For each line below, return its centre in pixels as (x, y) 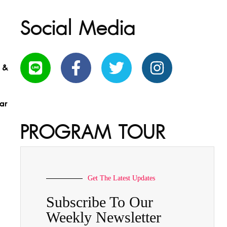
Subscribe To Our (100, 202)
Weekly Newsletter (104, 217)
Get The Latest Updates (122, 178)
